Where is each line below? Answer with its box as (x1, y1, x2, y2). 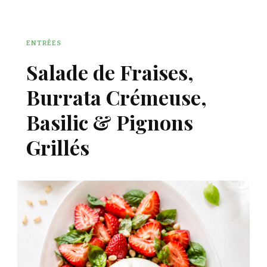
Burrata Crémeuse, (26, 83, 207, 111)
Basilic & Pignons (26, 108, 193, 136)
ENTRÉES (26, 38, 61, 47)
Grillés (26, 133, 89, 161)
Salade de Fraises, (26, 58, 194, 86)
